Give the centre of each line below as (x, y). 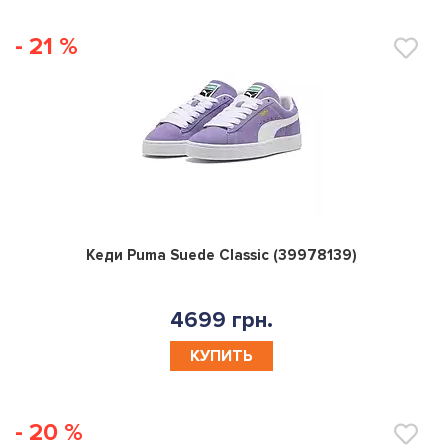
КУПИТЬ (221, 355)
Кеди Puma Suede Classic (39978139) (221, 254)
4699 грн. (221, 320)
